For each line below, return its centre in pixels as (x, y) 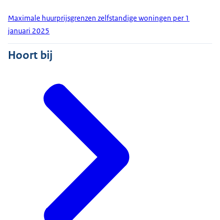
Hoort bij (30, 55)
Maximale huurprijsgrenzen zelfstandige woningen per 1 (99, 18)
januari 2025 (29, 31)
